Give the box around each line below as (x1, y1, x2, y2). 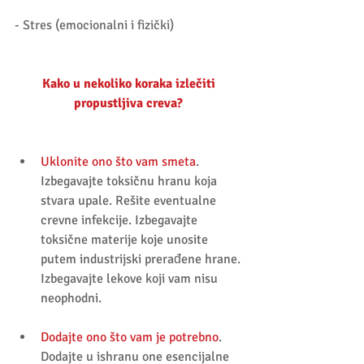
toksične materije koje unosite (41, 232, 211, 249)
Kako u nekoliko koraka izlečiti (41, 76, 219, 93)
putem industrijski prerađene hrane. (41, 251, 244, 268)
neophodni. (41, 290, 108, 307)
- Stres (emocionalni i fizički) (15, 17, 174, 34)
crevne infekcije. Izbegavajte (41, 212, 201, 229)
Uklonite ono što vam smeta (41, 154, 196, 171)
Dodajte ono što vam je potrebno (41, 329, 219, 346)
